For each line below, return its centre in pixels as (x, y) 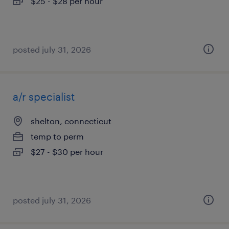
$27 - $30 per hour (67, 152)
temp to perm (57, 136)
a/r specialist (44, 97)
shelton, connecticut (71, 121)
